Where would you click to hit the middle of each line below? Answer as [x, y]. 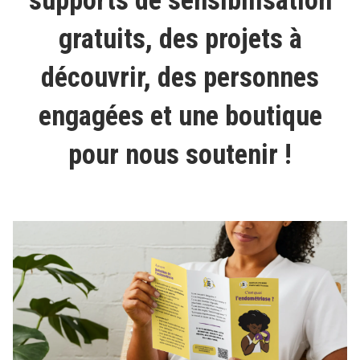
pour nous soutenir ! [180, 155]
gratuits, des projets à [180, 39]
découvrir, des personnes [180, 78]
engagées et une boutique [180, 116]
